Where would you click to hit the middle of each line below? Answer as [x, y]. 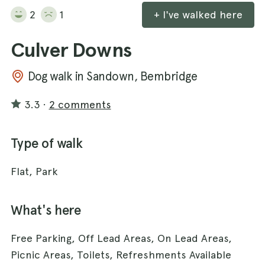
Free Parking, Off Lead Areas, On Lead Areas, [121, 238]
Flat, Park [34, 171]
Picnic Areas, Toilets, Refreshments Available [121, 254]
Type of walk [47, 143]
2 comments [80, 104]
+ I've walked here [198, 14]
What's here [46, 210]
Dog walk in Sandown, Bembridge [112, 76]
